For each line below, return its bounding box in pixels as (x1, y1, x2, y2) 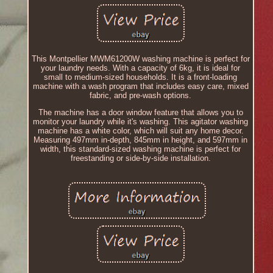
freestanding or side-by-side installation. (70, 153, 211, 163)
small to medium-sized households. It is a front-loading (44, 72, 238, 82)
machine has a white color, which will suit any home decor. (37, 126, 244, 135)
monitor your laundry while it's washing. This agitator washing (33, 116, 249, 126)
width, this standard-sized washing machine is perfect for (40, 144, 241, 154)
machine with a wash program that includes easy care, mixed (32, 81, 249, 91)
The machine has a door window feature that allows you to (38, 107, 243, 117)
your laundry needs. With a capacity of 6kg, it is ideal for (41, 63, 241, 73)
